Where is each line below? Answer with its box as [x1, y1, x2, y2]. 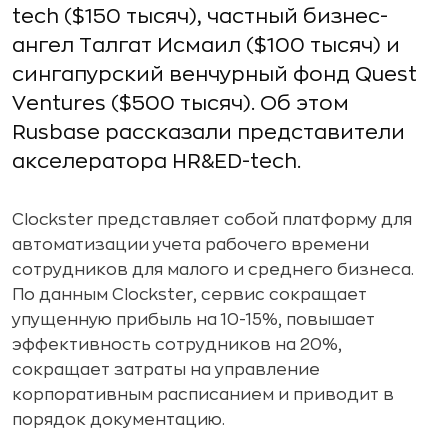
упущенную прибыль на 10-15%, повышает [12, 312, 375, 328]
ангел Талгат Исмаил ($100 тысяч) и [12, 35, 400, 56]
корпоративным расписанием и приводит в [12, 387, 394, 403]
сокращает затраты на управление [12, 362, 320, 378]
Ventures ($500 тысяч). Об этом [12, 93, 349, 114]
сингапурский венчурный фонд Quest [12, 64, 417, 85]
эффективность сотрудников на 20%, [12, 337, 342, 353]
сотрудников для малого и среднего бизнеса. [12, 262, 414, 278]
